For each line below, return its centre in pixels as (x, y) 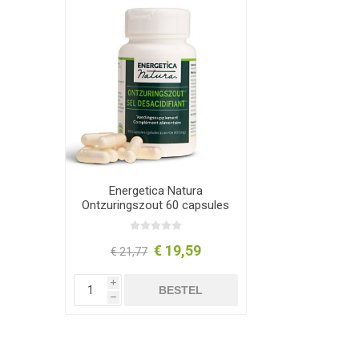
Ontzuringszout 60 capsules (156, 205)
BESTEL (181, 290)
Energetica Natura (155, 190)
